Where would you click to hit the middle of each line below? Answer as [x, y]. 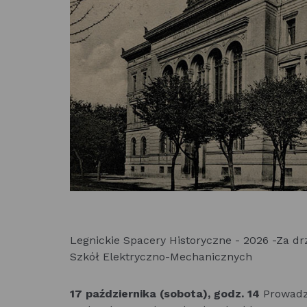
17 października [113, 294]
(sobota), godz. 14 [208, 294]
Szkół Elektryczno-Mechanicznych [161, 257]
